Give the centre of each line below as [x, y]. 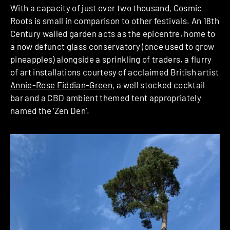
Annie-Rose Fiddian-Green [62, 84]
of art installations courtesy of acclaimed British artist [115, 72]
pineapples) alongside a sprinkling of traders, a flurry [111, 59]
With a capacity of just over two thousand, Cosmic [106, 7]
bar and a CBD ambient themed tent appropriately [106, 97]
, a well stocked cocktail [159, 84]
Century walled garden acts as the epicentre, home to [113, 33]
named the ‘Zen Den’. [50, 110]
